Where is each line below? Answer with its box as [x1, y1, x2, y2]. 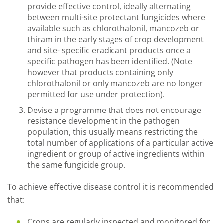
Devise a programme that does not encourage [27, 105, 201, 115]
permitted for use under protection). [27, 89, 165, 100]
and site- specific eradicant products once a [27, 45, 191, 56]
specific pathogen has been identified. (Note [27, 56, 192, 67]
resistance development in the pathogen [27, 115, 180, 126]
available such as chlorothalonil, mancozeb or [27, 23, 199, 34]
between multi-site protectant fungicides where [27, 12, 205, 23]
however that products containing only [27, 67, 173, 78]
